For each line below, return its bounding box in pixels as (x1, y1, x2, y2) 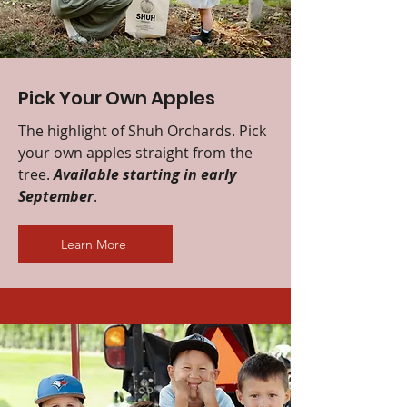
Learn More (61, 235, 126, 253)
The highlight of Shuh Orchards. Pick (18, 120, 266, 141)
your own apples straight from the (18, 142, 253, 163)
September (18, 185, 94, 206)
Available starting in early (54, 164, 236, 184)
